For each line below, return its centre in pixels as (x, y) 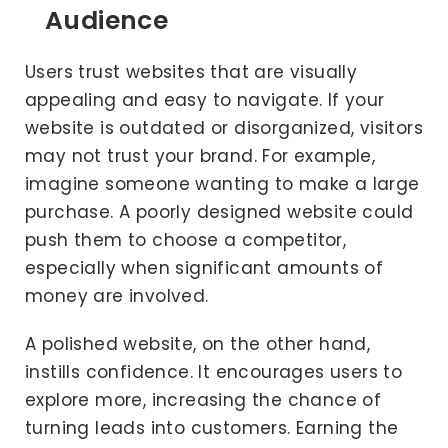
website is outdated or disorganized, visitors (224, 128)
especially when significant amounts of (204, 268)
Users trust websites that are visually (191, 72)
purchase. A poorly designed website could (219, 212)
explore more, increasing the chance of (203, 400)
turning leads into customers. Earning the (212, 428)
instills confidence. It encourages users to (214, 372)
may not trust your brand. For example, (200, 156)
